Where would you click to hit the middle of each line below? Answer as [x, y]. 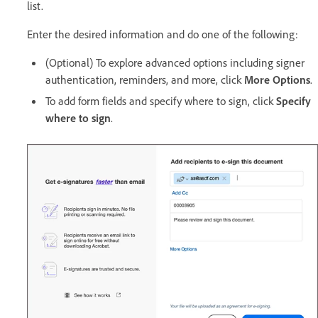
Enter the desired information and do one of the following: [163, 34]
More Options [277, 79]
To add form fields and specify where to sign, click [161, 100]
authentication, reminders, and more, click [145, 79]
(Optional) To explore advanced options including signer [175, 62]
